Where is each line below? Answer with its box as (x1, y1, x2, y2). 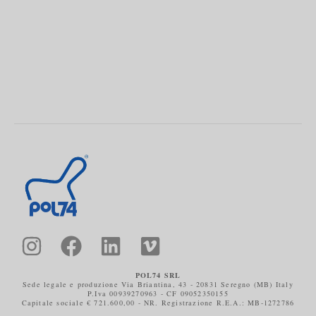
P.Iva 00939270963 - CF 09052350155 (87, 288, 229, 299)
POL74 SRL (135, 270, 181, 281)
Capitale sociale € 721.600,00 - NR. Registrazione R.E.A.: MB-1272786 (21, 298, 295, 308)
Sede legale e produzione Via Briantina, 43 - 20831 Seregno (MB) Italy (23, 279, 293, 290)
